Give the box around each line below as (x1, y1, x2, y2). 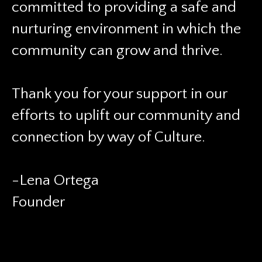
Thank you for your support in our (12, 85, 227, 102)
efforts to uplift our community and (12, 107, 240, 124)
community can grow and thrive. (12, 42, 223, 59)
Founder (12, 194, 65, 211)
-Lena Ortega (12, 172, 99, 189)
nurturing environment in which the (12, 20, 241, 37)
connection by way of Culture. (12, 129, 205, 146)
